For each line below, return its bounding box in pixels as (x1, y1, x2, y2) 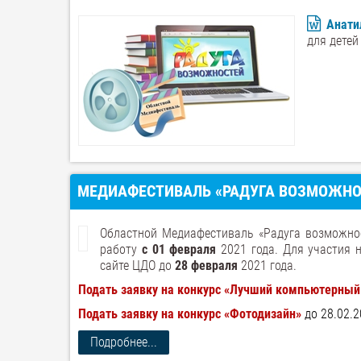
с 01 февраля (141, 242, 217, 257)
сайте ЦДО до (100, 258, 175, 273)
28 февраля (175, 258, 238, 273)
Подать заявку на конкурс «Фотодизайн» (78, 306, 305, 322)
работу (100, 242, 142, 257)
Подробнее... (90, 334, 157, 350)
